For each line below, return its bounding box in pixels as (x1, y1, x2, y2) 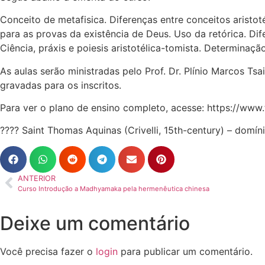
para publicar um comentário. (118, 245, 253, 257)
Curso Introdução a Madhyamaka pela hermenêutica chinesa (18, 184, 209, 193)
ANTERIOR (18, 173, 56, 183)
